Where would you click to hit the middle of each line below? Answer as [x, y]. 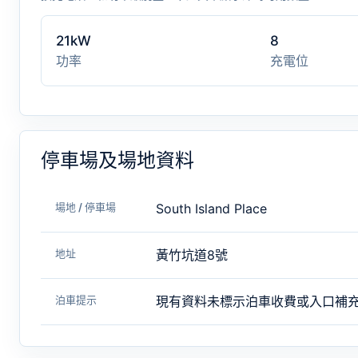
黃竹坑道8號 [192, 255]
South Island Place [211, 209]
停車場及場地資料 [117, 160]
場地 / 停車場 [86, 207]
